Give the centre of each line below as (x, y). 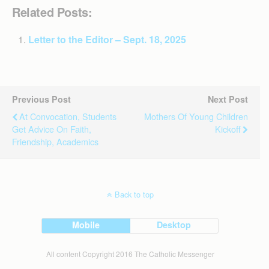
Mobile (86, 224)
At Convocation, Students (68, 116)
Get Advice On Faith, (52, 128)
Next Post (228, 99)
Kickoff (228, 128)
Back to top (134, 194)
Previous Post (41, 99)
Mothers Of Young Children (196, 116)
